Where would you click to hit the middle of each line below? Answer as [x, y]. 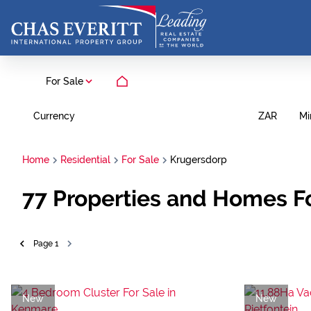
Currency [54, 116]
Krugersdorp [199, 160]
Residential [85, 160]
